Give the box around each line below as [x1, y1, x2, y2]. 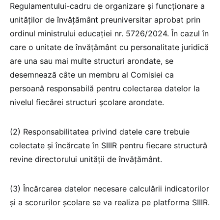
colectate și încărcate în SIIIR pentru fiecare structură [10, 140, 207, 150]
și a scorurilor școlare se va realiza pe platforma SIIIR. [10, 197, 210, 207]
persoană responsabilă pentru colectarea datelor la [10, 83, 200, 93]
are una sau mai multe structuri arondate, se [10, 55, 173, 66]
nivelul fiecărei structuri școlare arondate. [10, 97, 164, 107]
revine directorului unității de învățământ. [10, 154, 162, 164]
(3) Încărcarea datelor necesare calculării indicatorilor [10, 183, 209, 193]
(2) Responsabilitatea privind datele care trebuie [10, 126, 190, 137]
